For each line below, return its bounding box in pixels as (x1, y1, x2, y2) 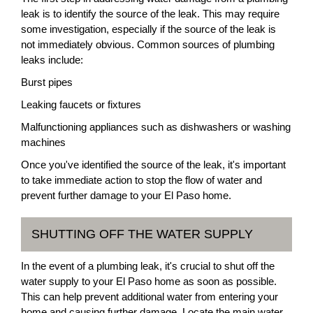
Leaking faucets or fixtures (21, 99, 141, 110)
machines (21, 136, 66, 148)
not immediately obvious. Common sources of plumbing (21, 38, 275, 50)
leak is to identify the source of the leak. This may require (21, 8, 279, 20)
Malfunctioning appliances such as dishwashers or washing (21, 121, 291, 133)
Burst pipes (21, 76, 73, 88)
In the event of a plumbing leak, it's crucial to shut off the (21, 260, 275, 272)
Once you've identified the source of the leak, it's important (21, 159, 286, 170)
